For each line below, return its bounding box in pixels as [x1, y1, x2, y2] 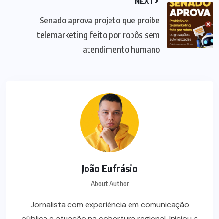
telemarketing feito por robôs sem [37, 28, 160, 40]
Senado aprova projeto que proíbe [40, 14, 160, 25]
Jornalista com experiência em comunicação [30, 199, 189, 210]
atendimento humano [83, 43, 160, 55]
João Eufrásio [81, 161, 138, 174]
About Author [90, 179, 129, 188]
